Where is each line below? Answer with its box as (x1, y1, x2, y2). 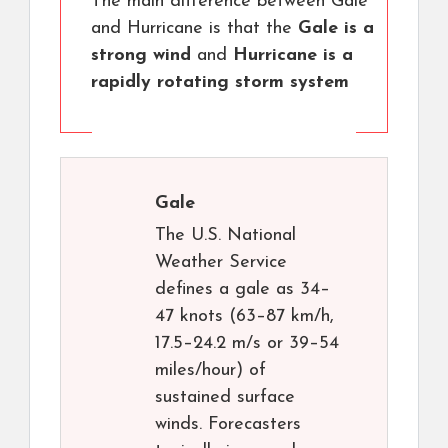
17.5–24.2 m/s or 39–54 (155, 334, 339, 354)
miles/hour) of (155, 361, 266, 381)
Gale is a (298, 19, 374, 39)
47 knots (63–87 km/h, (155, 307, 334, 327)
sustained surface (155, 388, 295, 408)
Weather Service (155, 253, 287, 273)
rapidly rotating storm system (91, 73, 349, 93)
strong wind (91, 46, 191, 66)
